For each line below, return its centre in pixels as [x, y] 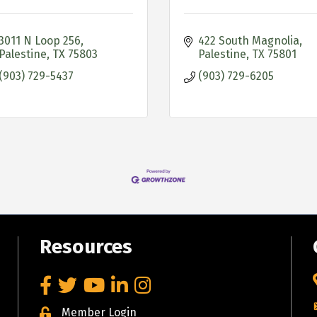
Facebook [64, 283]
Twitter [76, 283]
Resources [86, 247]
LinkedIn [134, 283]
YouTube [105, 283]
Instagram [161, 283]
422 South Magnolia [249, 41]
